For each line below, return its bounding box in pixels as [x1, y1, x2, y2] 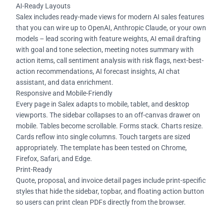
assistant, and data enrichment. [16, 78, 113, 86]
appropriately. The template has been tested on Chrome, [16, 143, 187, 152]
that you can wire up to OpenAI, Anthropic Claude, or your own [16, 23, 206, 32]
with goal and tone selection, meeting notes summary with [16, 45, 194, 54]
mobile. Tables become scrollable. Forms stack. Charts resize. [16, 121, 203, 130]
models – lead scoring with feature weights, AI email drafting [16, 34, 201, 43]
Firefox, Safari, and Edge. [16, 154, 92, 163]
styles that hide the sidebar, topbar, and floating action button [16, 187, 204, 195]
